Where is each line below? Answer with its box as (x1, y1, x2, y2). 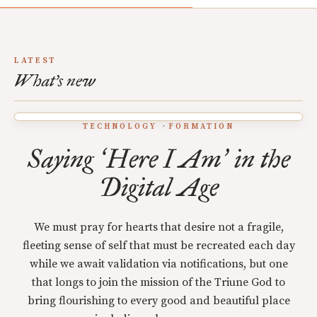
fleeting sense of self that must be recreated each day (22, 238, 295, 253)
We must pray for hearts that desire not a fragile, (33, 220, 284, 234)
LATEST (14, 55, 57, 66)
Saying (27, 144, 99, 175)
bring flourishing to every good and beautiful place (27, 294, 290, 308)
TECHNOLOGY (82, 122, 158, 132)
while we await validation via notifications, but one (29, 257, 288, 271)
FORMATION (168, 122, 235, 132)
